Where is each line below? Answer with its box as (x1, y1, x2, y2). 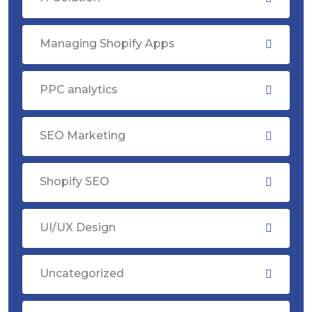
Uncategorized (40, 266, 124, 280)
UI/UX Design (40, 220, 116, 234)
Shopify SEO (40, 174, 109, 188)
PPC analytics (40, 82, 118, 96)
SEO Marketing (40, 128, 125, 142)
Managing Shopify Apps (40, 36, 175, 50)
